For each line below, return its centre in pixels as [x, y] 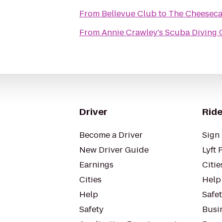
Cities [90, 180]
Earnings [96, 165]
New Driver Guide [114, 150]
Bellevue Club [129, 14]
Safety [91, 209]
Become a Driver [111, 135]
